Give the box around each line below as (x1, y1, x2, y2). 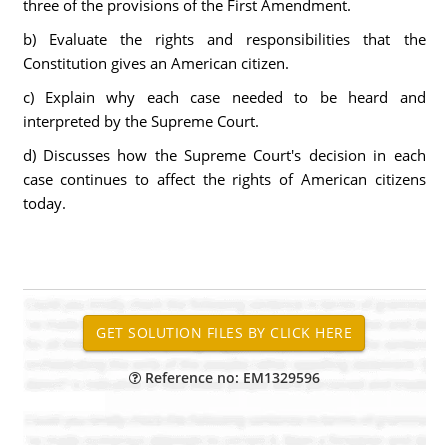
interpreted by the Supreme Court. (22, 111, 259, 131)
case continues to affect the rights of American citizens (22, 169, 426, 189)
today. (22, 193, 66, 213)
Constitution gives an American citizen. (22, 53, 289, 73)
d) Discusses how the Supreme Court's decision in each (22, 145, 426, 165)
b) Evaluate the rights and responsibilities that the (22, 29, 426, 49)
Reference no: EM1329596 (140, 368, 320, 387)
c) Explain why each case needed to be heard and (22, 87, 426, 107)
